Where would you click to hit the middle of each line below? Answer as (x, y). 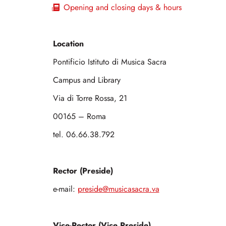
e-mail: (65, 189)
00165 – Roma (79, 117)
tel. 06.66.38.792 (83, 135)
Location (68, 44)
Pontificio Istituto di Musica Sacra (109, 62)
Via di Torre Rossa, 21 (90, 99)
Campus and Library (87, 80)
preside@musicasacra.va (118, 189)
